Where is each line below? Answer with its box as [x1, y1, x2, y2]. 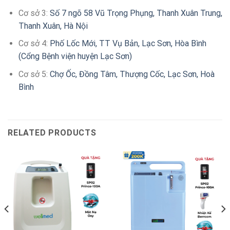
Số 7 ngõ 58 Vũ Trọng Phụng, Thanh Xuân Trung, [49, 8, 222, 18]
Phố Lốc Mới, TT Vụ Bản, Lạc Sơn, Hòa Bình [49, 39, 206, 49]
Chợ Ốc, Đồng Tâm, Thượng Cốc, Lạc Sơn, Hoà [49, 69, 215, 79]
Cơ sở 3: [18, 8, 50, 18]
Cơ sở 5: [18, 69, 50, 79]
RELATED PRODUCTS [8, 127, 97, 138]
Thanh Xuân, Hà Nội [18, 21, 88, 31]
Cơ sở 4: [18, 39, 50, 49]
